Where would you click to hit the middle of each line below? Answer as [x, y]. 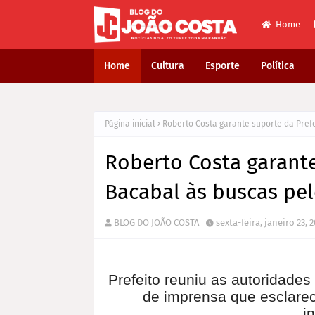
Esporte [223, 66]
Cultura [168, 66]
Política [278, 66]
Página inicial [130, 124]
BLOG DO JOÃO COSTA [156, 223]
